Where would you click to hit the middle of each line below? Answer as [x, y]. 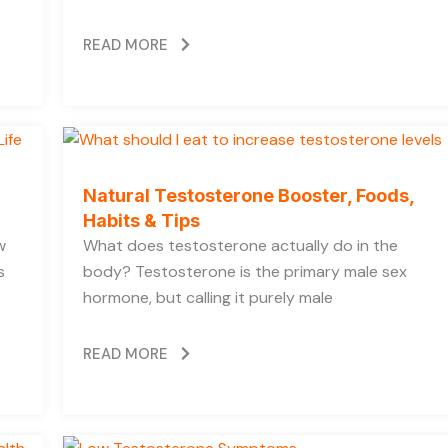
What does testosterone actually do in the [240, 245]
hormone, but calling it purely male [208, 297]
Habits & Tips [141, 220]
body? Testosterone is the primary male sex [245, 271]
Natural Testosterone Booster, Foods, [248, 195]
